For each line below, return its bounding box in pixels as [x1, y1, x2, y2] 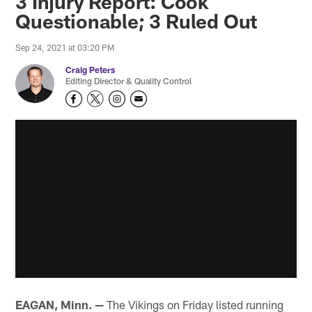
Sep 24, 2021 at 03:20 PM [15, 42, 115, 52]
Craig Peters [65, 64, 116, 75]
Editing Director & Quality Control [65, 75, 192, 86]
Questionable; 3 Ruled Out [15, 8, 258, 33]
